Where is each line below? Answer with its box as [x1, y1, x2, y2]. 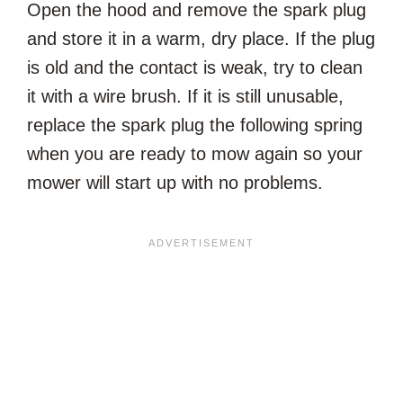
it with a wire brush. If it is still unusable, [27, 85, 344, 106]
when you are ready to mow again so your [27, 143, 363, 164]
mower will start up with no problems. [27, 172, 323, 193]
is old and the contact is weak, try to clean [27, 57, 363, 77]
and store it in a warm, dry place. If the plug [27, 28, 375, 49]
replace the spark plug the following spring [27, 114, 363, 135]
